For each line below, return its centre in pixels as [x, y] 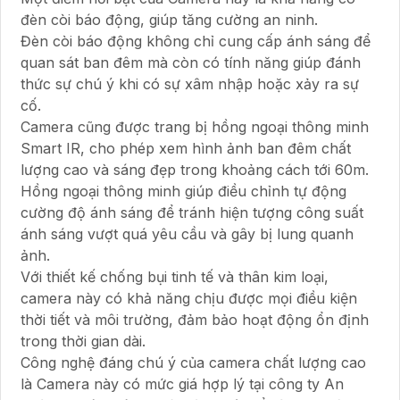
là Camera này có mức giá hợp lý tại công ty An [182, 383]
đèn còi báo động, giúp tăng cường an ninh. [169, 19]
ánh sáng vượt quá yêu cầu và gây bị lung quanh [187, 233]
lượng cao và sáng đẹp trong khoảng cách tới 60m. [195, 169]
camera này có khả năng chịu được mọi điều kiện [189, 298]
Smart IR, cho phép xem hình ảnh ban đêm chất [186, 148]
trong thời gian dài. [83, 341]
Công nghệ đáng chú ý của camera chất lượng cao [193, 362]
